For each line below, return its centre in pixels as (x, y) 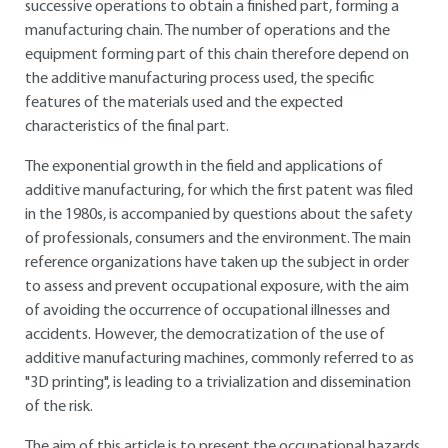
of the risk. (59, 407)
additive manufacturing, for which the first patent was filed (219, 191)
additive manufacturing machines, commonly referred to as (219, 359)
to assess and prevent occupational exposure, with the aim (217, 287)
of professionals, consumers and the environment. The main (218, 239)
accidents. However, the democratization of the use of (205, 335)
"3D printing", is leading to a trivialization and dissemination (218, 383)
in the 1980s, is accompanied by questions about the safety (219, 215)
